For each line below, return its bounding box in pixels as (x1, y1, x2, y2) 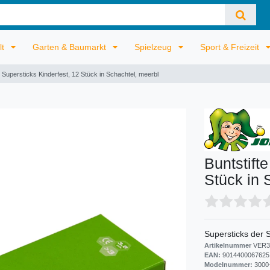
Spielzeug (134, 42, 175, 52)
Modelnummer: (204, 261, 254, 269)
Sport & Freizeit (200, 42, 262, 52)
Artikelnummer (204, 242, 253, 250)
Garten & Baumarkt (33, 42, 109, 52)
